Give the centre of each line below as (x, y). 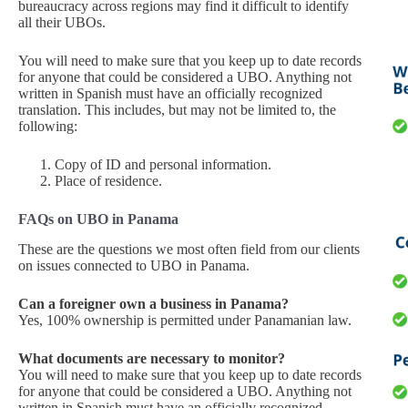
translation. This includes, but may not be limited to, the (177, 110)
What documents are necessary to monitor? (152, 359)
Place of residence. (108, 181)
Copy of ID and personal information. (163, 165)
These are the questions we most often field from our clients (189, 250)
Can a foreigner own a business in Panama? (153, 304)
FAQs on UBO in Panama (98, 219)
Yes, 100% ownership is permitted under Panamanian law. (185, 321)
